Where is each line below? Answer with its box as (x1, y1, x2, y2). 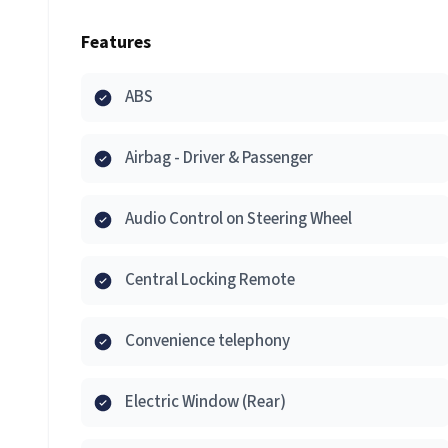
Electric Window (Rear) (125, 390, 286, 414)
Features (81, 30, 151, 55)
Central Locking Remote (125, 268, 295, 292)
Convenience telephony (125, 329, 290, 353)
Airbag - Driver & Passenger (125, 146, 313, 170)
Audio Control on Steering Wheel (125, 207, 352, 231)
